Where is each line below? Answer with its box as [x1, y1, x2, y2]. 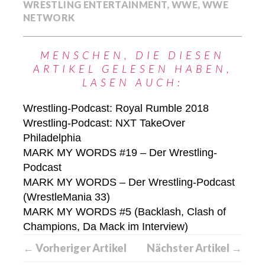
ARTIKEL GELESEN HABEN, [33, 62, 232, 75]
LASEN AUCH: [82, 76, 183, 89]
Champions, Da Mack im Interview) [23, 221, 188, 232]
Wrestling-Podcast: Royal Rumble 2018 [23, 102, 209, 114]
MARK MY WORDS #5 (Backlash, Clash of [23, 206, 226, 218]
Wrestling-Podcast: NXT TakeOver [23, 117, 185, 129]
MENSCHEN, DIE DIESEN [40, 49, 225, 62]
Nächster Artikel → [147, 241, 242, 254]
